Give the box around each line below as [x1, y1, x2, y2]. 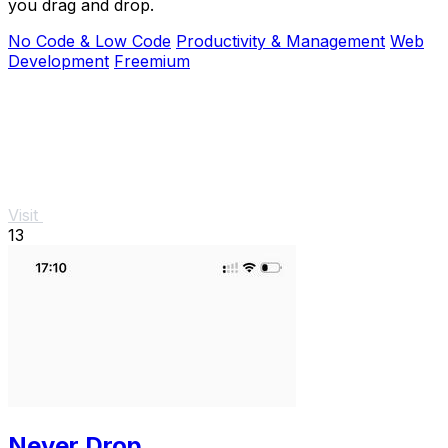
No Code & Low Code [8, 30, 171, 51]
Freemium [114, 50, 190, 71]
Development [8, 50, 109, 71]
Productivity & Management [176, 30, 385, 51]
